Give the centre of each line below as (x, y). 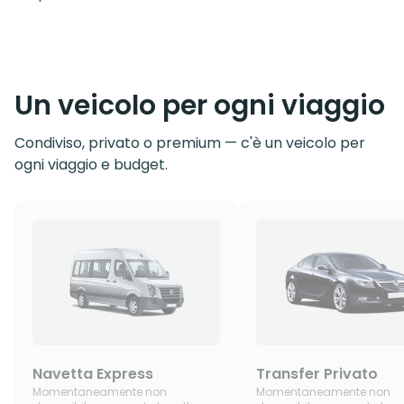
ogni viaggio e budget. (91, 165)
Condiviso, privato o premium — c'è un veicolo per (190, 143)
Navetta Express (93, 374)
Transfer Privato (317, 374)
